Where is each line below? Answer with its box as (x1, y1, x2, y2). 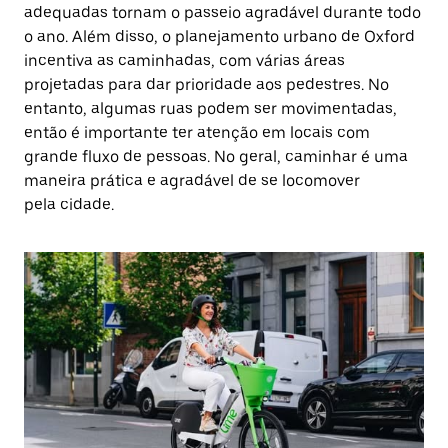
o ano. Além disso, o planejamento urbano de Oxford (24, 27, 415, 46)
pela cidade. (24, 195, 114, 214)
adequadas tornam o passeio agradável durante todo (24, 3, 421, 22)
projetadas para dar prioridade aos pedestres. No (24, 75, 389, 94)
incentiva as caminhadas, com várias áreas (24, 51, 345, 70)
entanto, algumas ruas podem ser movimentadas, (24, 99, 397, 118)
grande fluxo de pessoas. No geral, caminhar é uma (24, 147, 408, 166)
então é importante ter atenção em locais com (24, 123, 370, 142)
